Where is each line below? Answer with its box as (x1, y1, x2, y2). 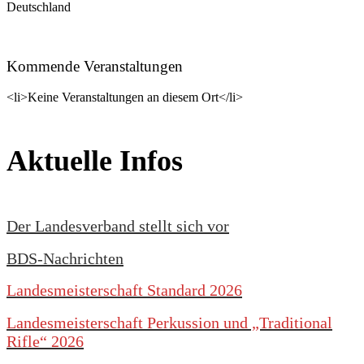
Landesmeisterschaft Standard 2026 (6, 281, 242, 300)
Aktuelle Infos (6, 145, 183, 178)
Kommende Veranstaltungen (6, 57, 183, 75)
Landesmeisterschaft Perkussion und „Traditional (6, 313, 332, 331)
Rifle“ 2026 (6, 331, 84, 350)
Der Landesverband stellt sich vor (6, 217, 229, 235)
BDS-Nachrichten (6, 249, 123, 267)
